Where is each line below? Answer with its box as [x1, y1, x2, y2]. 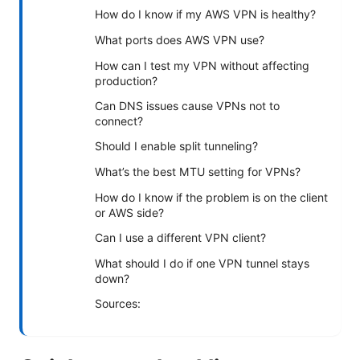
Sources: [95, 296, 141, 310]
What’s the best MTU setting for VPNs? [95, 164, 301, 178]
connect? [95, 113, 143, 128]
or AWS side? [95, 205, 164, 219]
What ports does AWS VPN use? [95, 32, 264, 47]
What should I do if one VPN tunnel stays [95, 256, 309, 270]
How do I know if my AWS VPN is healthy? [95, 6, 316, 21]
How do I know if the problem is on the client [95, 190, 328, 204]
